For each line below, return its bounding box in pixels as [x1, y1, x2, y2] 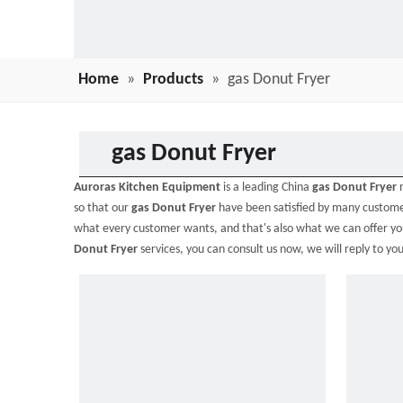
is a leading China [220, 181, 312, 194]
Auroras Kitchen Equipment [74, 181, 220, 194]
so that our [74, 201, 131, 215]
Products [143, 71, 203, 88]
